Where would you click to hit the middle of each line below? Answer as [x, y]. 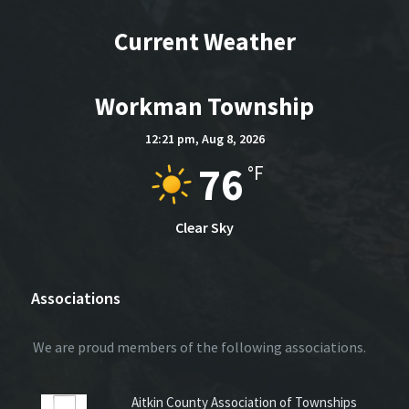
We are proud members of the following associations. [197, 346]
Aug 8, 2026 [233, 138]
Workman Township [204, 105]
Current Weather [204, 41]
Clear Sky [204, 227]
